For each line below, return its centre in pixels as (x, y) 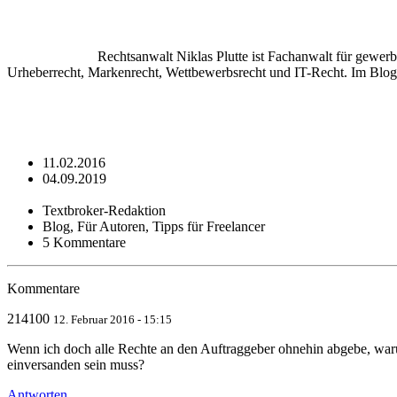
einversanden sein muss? (76, 365)
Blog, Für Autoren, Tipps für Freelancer (154, 227)
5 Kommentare (84, 243)
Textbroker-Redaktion (104, 211)
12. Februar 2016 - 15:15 (113, 320)
